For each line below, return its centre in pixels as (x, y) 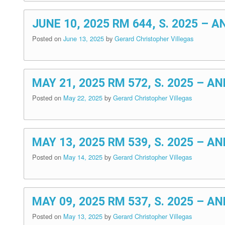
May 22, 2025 (84, 98)
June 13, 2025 (85, 39)
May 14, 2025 (84, 157)
